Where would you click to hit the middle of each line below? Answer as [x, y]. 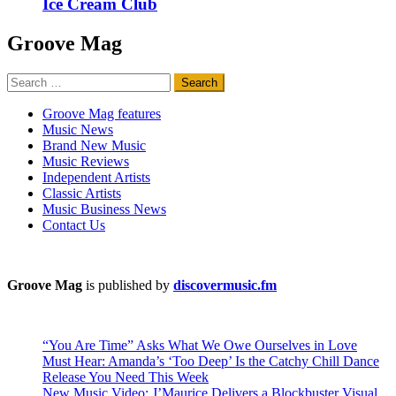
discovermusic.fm [225, 285]
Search [25, 80]
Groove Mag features [102, 113]
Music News [78, 129]
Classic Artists [82, 193]
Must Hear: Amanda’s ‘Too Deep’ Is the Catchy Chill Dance [211, 361]
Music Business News [104, 209]
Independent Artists [96, 177]
